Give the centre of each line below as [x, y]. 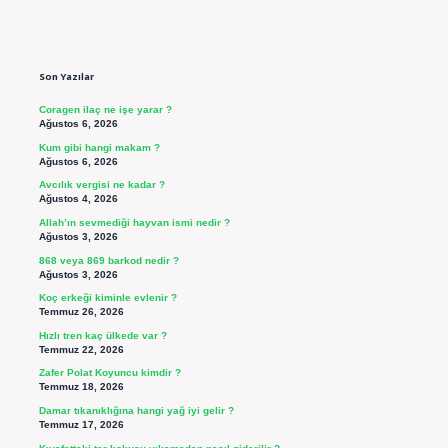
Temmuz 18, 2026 [81, 387]
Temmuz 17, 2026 [81, 425]
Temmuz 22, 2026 [81, 349]
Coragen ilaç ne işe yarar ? [105, 110]
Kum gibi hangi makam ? [99, 147]
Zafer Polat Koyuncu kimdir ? [109, 373]
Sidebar [91, 40]
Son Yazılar [66, 77]
